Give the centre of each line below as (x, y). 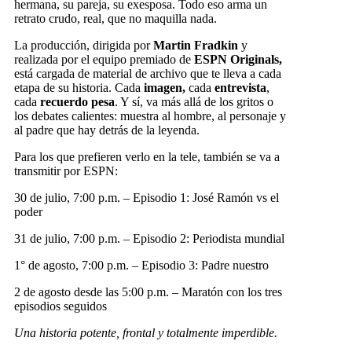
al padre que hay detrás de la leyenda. (107, 130)
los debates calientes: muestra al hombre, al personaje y (150, 115)
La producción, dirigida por (84, 45)
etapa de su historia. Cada (77, 87)
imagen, (165, 87)
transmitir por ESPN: (66, 170)
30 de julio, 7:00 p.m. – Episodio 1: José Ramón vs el (147, 197)
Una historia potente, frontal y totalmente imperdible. (146, 332)
